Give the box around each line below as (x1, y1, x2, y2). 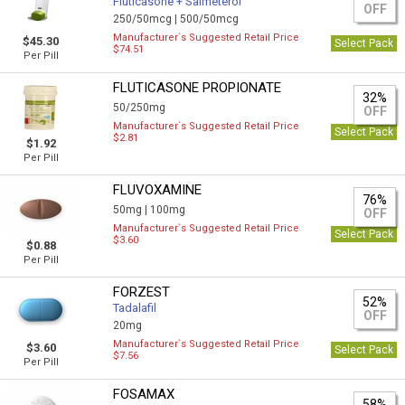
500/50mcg (180, 13, 240, 25)
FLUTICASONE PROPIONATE (113, 80, 282, 96)
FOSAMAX (113, 386, 175, 402)
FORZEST (113, 284, 171, 300)
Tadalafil (113, 301, 157, 315)
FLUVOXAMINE (113, 182, 202, 198)
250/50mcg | (113, 13, 181, 25)
